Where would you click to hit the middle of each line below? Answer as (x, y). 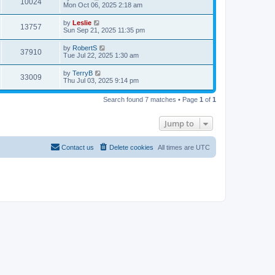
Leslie (82, 23)
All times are (177, 147)
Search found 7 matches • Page (151, 99)
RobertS (85, 48)
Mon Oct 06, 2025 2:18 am (103, 5)
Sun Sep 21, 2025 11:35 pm (104, 30)
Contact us (78, 147)
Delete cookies (131, 147)
